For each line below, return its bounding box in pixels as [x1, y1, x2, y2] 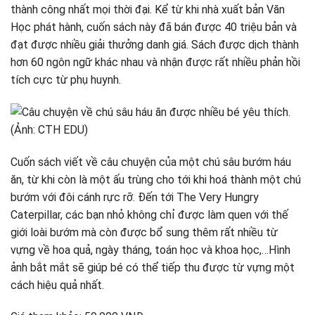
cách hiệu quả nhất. [11, 278, 107, 292]
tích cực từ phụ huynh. [11, 72, 121, 86]
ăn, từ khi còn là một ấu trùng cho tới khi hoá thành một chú [11, 172, 301, 186]
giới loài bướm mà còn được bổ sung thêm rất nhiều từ [11, 225, 278, 239]
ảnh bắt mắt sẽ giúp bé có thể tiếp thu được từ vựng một [11, 260, 295, 274]
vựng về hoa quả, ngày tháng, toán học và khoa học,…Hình [11, 243, 290, 257]
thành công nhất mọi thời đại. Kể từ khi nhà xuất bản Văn [11, 2, 285, 16]
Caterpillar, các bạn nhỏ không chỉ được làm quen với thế [11, 207, 288, 221]
